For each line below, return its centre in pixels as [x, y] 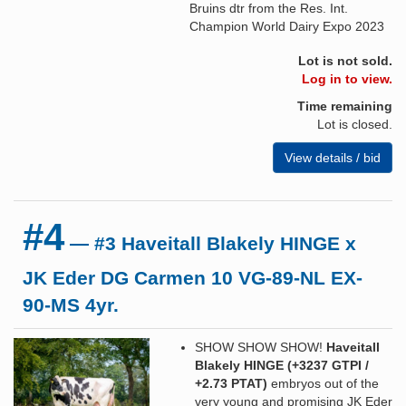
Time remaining [345, 106]
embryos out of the [323, 383]
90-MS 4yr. [71, 304]
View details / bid [333, 157]
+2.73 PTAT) [231, 383]
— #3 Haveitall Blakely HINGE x [210, 243]
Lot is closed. [355, 124]
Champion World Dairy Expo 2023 [287, 26]
